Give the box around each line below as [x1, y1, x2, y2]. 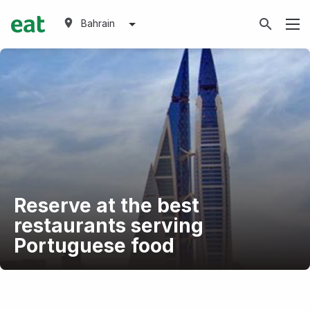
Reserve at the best [13, 194, 199, 217]
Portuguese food [13, 234, 174, 257]
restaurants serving [13, 214, 203, 237]
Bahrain [81, 17, 115, 29]
